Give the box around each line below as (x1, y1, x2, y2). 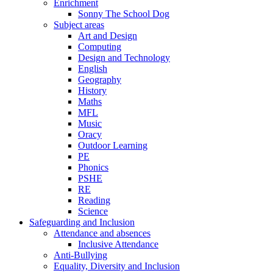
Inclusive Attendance (78, 238, 158, 249)
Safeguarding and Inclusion (29, 216, 135, 227)
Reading (78, 194, 110, 205)
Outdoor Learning (78, 140, 147, 151)
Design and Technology (78, 52, 170, 63)
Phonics (78, 161, 108, 172)
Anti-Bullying (54, 249, 107, 260)
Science (78, 205, 108, 216)
